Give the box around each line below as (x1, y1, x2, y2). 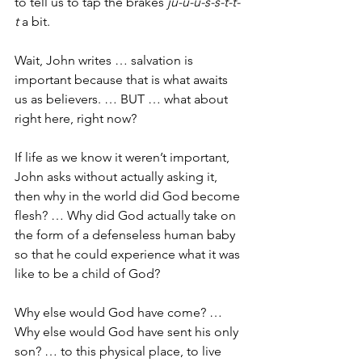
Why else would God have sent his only (15, 323, 242, 339)
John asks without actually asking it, (15, 168, 221, 184)
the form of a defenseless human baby (15, 226, 238, 242)
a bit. (19, 13, 50, 29)
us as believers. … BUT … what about (15, 90, 231, 107)
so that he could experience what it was (15, 246, 243, 262)
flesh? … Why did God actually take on (15, 207, 239, 223)
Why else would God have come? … (15, 304, 225, 320)
